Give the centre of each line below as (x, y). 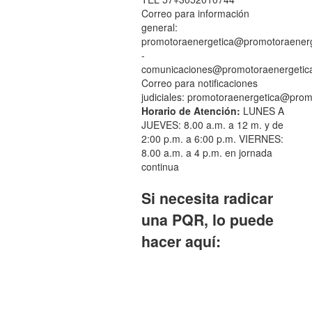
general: (159, 27)
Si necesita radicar (207, 198)
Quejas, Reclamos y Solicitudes (211, 265)
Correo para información (195, 13)
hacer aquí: (181, 241)
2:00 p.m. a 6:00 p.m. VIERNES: (212, 139)
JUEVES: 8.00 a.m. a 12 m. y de (212, 125)
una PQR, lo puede (207, 220)
